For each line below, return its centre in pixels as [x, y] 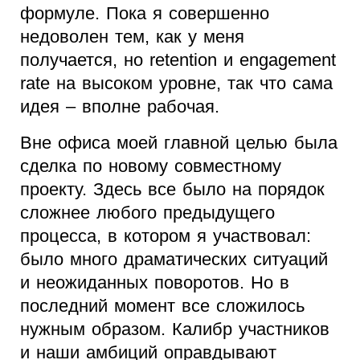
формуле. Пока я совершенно [145, 14]
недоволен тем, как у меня [132, 37]
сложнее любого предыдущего [147, 213]
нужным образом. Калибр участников [175, 329]
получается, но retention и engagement [178, 60]
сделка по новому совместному [151, 166]
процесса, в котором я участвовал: [166, 236]
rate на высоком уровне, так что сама [176, 84]
